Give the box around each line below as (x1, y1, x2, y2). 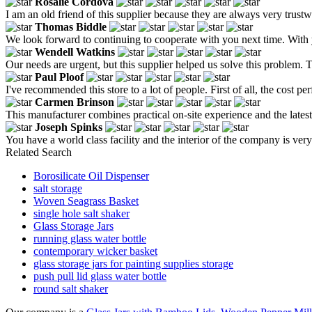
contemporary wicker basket (33, 244, 157, 257)
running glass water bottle (33, 232, 146, 244)
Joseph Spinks (35, 120, 102, 133)
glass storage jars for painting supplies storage (33, 257, 233, 270)
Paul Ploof (35, 70, 84, 83)
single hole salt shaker (33, 207, 130, 219)
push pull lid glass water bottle (33, 270, 166, 282)
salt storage (33, 182, 82, 194)
